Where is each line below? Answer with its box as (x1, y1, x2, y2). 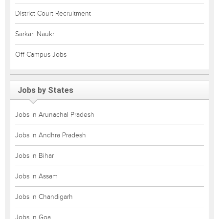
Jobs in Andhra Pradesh (15, 131, 86, 139)
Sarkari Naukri (15, 30, 56, 38)
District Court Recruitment (15, 9, 91, 18)
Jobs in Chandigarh (15, 193, 73, 201)
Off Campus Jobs (15, 50, 66, 59)
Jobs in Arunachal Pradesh (15, 110, 94, 119)
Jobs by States (18, 86, 73, 95)
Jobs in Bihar (15, 152, 54, 160)
